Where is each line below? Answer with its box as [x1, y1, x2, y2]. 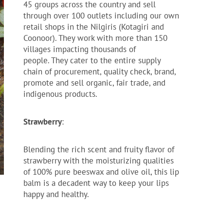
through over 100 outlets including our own [23, 10, 179, 21]
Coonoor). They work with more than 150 [23, 32, 167, 43]
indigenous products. [23, 88, 99, 99]
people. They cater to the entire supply [23, 54, 161, 66]
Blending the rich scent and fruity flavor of [23, 144, 174, 155]
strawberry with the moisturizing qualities [23, 155, 174, 166]
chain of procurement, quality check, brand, [23, 66, 176, 77]
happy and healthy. [23, 188, 89, 200]
